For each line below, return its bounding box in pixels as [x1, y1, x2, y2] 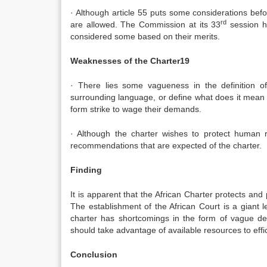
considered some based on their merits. [70, 32, 220, 41]
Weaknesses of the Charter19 [70, 56, 190, 66]
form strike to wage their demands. [70, 104, 201, 114]
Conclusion [70, 250, 117, 259]
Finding [70, 165, 102, 175]
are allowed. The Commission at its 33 [70, 20, 221, 29]
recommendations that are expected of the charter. [70, 141, 262, 150]
